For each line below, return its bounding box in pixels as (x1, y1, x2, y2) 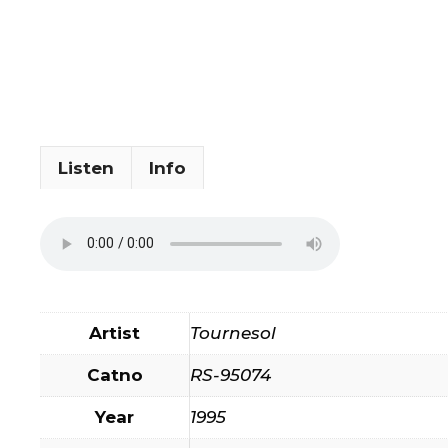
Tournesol (190, 322, 276, 343)
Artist (89, 322, 140, 343)
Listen (58, 157, 114, 178)
